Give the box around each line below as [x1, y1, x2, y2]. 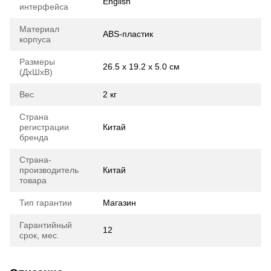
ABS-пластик [103, 28, 153, 39]
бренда [19, 132, 48, 142]
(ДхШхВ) [19, 67, 53, 77]
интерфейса [19, 1, 68, 11]
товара [19, 175, 47, 185]
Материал [19, 24, 59, 34]
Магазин [103, 197, 136, 207]
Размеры [19, 56, 55, 67]
